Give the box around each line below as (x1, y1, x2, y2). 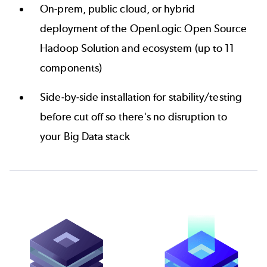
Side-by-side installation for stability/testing (40, 90, 242, 104)
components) (40, 61, 103, 74)
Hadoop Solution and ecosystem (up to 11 (40, 41, 235, 55)
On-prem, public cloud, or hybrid (40, 2, 195, 15)
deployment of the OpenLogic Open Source (40, 21, 247, 35)
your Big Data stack (40, 129, 130, 143)
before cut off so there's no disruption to (40, 110, 228, 123)
